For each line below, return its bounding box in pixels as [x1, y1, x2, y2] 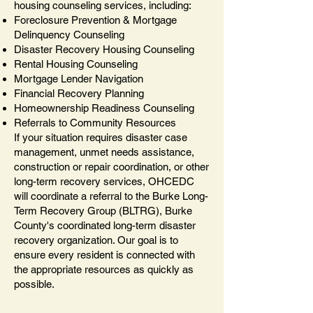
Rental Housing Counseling [14, 58, 138, 70]
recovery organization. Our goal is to [14, 234, 178, 246]
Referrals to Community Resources [14, 117, 176, 129]
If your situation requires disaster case [14, 131, 187, 143]
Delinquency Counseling [14, 29, 124, 41]
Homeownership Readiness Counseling [14, 102, 194, 114]
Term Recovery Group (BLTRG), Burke [14, 205, 192, 217]
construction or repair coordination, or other [14, 161, 209, 173]
